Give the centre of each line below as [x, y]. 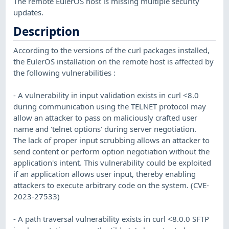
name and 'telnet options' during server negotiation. [105, 129]
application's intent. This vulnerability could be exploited [112, 162]
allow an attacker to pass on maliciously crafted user [106, 117]
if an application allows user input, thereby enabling [105, 174]
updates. [29, 12]
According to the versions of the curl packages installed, [112, 50]
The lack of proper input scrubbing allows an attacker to [112, 140]
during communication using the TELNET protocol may [110, 106]
